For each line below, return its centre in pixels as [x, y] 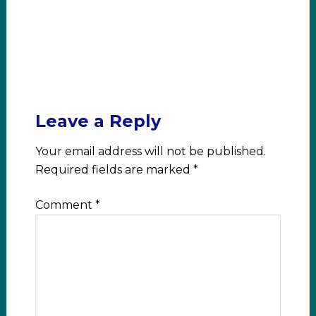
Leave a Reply [98, 121]
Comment [65, 205]
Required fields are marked [114, 170]
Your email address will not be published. [150, 152]
